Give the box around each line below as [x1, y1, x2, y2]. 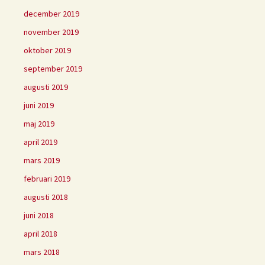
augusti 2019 [24, 81, 68, 92]
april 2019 [24, 136, 57, 147]
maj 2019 [24, 118, 54, 129]
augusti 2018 [24, 191, 68, 202]
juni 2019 [24, 99, 54, 111]
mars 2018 [24, 246, 60, 257]
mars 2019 [24, 154, 60, 166]
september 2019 [24, 63, 82, 74]
